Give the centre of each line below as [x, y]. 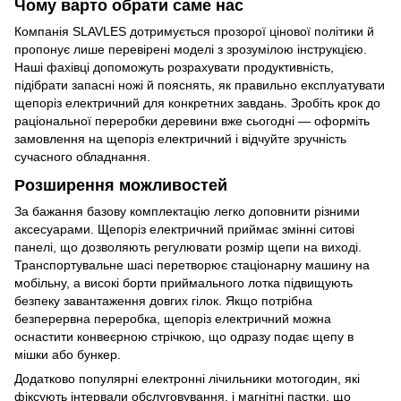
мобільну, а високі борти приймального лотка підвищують [183, 283]
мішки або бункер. [68, 354]
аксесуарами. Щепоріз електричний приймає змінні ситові [184, 229]
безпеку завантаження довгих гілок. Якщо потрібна [163, 301]
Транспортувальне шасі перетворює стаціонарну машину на [192, 265]
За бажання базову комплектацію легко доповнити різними [187, 211]
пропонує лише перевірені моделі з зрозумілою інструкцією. [191, 50]
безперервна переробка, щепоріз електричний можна [173, 319]
